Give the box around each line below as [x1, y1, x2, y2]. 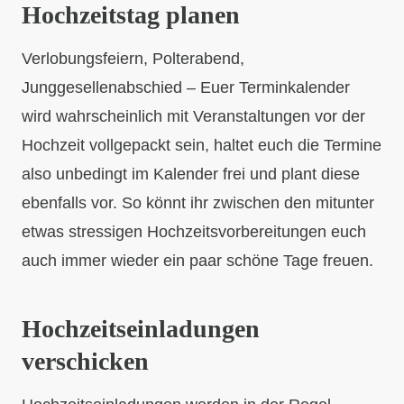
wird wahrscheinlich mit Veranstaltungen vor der [22, 107, 365, 126]
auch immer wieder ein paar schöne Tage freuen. [22, 252, 373, 271]
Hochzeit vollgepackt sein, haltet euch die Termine [22, 136, 381, 155]
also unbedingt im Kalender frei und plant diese [22, 165, 360, 184]
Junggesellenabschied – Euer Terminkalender [22, 78, 350, 97]
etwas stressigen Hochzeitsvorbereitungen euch [22, 223, 366, 242]
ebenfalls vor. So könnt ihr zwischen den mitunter [22, 194, 374, 213]
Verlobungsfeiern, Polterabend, [22, 50, 244, 69]
